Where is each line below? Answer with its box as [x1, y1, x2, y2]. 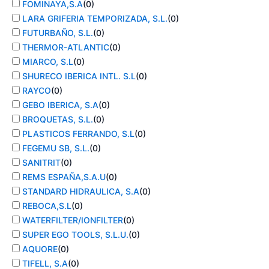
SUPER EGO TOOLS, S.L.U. [22, 229, 128, 240]
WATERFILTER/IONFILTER [22, 215, 123, 226]
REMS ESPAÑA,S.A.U [22, 172, 106, 183]
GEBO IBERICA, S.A [22, 100, 98, 110]
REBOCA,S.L [22, 201, 71, 211]
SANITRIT [22, 157, 61, 168]
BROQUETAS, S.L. [22, 114, 93, 125]
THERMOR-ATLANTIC [22, 42, 109, 53]
